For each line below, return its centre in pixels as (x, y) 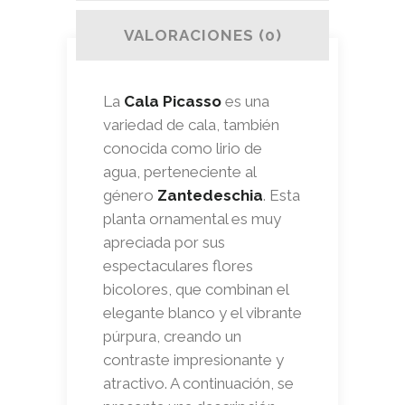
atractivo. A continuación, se (198, 383)
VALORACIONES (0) (202, 35)
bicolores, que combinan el (196, 289)
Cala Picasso (173, 101)
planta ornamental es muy (192, 218)
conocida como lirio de (183, 148)
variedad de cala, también (191, 124)
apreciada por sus (164, 242)
